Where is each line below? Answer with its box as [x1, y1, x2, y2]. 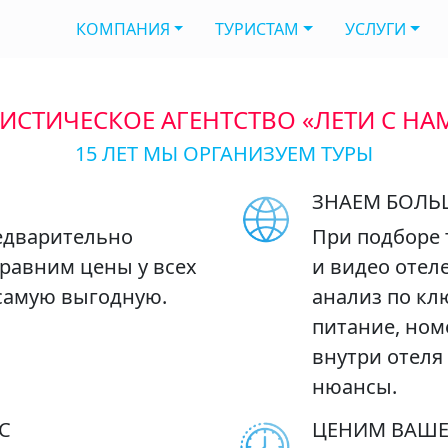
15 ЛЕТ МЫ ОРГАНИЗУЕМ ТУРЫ [75, 140, 373, 167]
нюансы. [312, 373, 397, 400]
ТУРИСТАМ [215, 18, 300, 41]
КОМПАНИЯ [75, 18, 170, 41]
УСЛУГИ [344, 18, 406, 41]
